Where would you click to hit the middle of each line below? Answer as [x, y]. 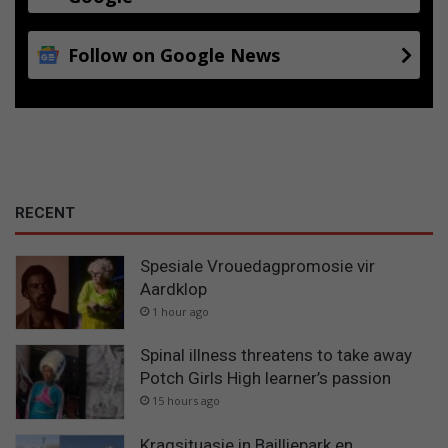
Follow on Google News [174, 54]
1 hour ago [180, 311]
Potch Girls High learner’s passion [265, 378]
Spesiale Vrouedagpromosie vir [257, 265]
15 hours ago [186, 401]
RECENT [45, 212]
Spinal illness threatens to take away [276, 355]
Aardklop [173, 288]
